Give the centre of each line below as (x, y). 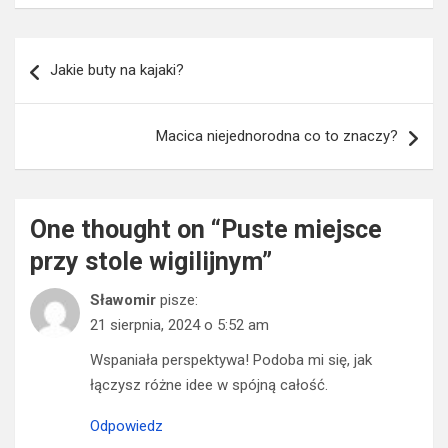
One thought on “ (125, 230)
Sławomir (123, 300)
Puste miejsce (301, 230)
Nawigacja (74, 53)
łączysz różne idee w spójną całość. (209, 385)
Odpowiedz (126, 426)
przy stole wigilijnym (146, 262)
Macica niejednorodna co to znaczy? (277, 136)
